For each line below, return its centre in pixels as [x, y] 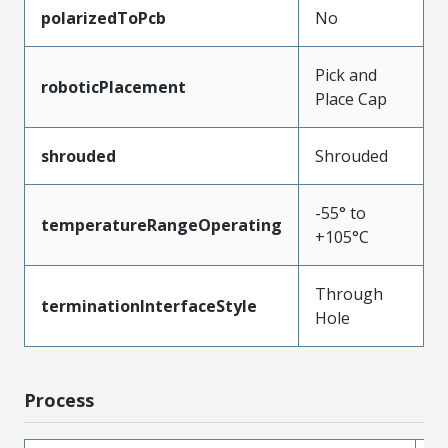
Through [349, 293]
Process [59, 399]
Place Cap [351, 98]
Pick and [346, 74]
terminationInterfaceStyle [149, 305]
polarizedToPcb [103, 17]
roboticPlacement [113, 86]
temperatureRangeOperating [161, 224]
